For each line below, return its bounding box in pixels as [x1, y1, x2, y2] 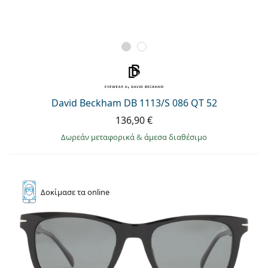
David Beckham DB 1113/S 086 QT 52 [51, 96, 217, 110]
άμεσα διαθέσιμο [144, 132, 207, 143]
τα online [77, 187, 109, 198]
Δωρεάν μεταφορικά [61, 132, 136, 143]
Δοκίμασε [41, 187, 77, 198]
